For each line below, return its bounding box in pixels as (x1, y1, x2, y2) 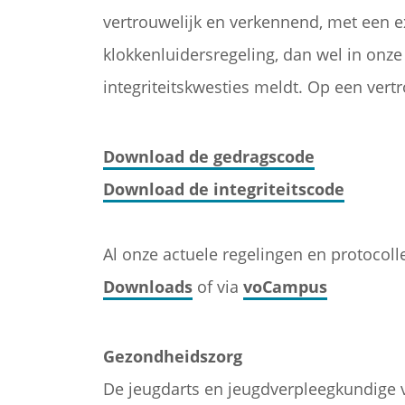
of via (193, 276, 243, 297)
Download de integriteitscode (103, 178, 344, 200)
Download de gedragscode (103, 146, 315, 167)
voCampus (243, 276, 327, 297)
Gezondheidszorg (103, 345, 242, 367)
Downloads (103, 276, 193, 297)
